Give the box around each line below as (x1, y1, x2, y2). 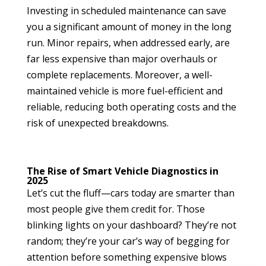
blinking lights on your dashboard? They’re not (26, 218, 236, 232)
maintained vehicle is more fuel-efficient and (26, 84, 223, 97)
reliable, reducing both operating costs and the (26, 100, 236, 113)
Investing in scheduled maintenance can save (26, 4, 226, 17)
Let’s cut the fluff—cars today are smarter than (26, 186, 235, 199)
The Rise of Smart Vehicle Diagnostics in (26, 164, 218, 178)
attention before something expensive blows (26, 250, 227, 264)
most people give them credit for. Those (26, 202, 205, 216)
